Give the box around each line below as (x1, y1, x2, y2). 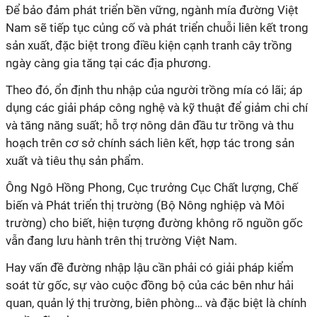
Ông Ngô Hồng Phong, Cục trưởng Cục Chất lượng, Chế (6, 180, 298, 195)
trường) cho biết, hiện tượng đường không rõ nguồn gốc (6, 216, 303, 230)
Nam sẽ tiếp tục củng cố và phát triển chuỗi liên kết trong (6, 21, 309, 35)
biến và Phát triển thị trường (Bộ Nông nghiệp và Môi (6, 198, 284, 212)
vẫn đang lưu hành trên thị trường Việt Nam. (6, 234, 237, 248)
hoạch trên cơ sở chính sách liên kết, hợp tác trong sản (6, 136, 294, 150)
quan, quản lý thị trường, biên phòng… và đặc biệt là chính (6, 296, 306, 310)
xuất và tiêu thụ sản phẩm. (6, 154, 144, 168)
